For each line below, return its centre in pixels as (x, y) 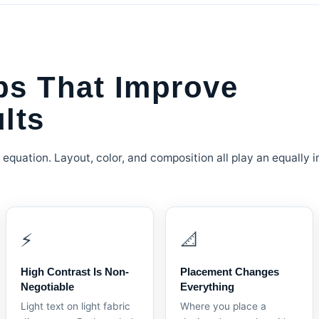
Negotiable (47, 287)
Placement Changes (230, 272)
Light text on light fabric (75, 306)
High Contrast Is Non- (75, 272)
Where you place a (223, 306)
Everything (207, 287)
